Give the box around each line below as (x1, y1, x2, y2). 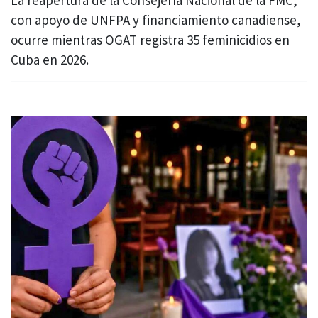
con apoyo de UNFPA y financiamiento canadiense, (11, 11, 301, 28)
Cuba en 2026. (11, 50, 89, 68)
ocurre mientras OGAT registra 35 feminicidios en (11, 31, 290, 48)
